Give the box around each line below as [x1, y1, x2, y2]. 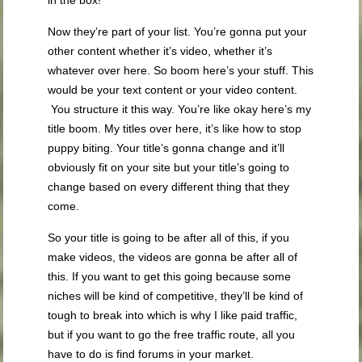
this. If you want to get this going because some [48, 270, 292, 284]
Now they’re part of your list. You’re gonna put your [48, 25, 308, 39]
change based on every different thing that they [48, 180, 290, 194]
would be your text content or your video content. [48, 83, 298, 97]
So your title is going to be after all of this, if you [48, 231, 290, 245]
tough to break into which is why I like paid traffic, [48, 309, 298, 322]
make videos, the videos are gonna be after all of [48, 250, 298, 264]
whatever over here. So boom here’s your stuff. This [48, 64, 314, 78]
